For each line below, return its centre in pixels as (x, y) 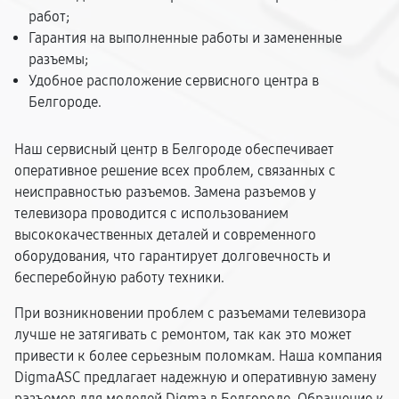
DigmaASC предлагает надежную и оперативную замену (195, 377)
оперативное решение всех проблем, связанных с (175, 171)
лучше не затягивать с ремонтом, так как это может (183, 334)
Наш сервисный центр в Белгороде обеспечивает (174, 149)
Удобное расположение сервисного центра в (174, 81)
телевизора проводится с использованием (151, 213)
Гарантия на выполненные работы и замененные (185, 38)
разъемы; (58, 59)
